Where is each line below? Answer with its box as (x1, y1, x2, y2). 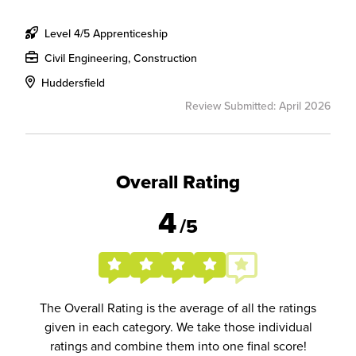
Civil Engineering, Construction (41, 50, 197, 66)
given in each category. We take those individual (44, 318, 312, 335)
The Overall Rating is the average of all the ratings (40, 299, 316, 316)
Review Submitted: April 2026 (185, 98, 331, 114)
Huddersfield (38, 75, 105, 91)
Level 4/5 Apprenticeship (41, 25, 168, 41)
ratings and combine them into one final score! (49, 337, 307, 354)
